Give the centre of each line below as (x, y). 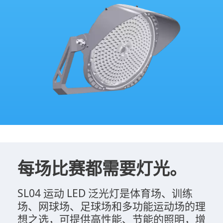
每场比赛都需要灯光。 (102, 168)
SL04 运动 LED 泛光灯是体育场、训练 (105, 193)
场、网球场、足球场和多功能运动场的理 (111, 206)
